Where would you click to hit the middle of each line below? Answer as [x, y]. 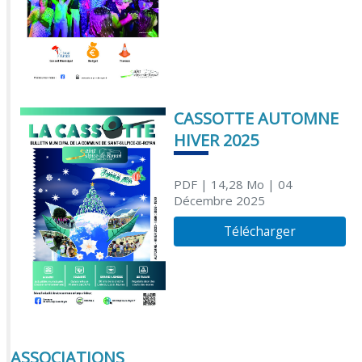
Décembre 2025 [219, 200]
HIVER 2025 [216, 141]
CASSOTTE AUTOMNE [256, 119]
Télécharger [260, 232]
